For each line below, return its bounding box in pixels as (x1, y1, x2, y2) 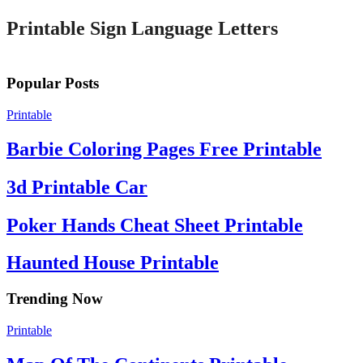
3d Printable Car (6, 176, 147, 198)
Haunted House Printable (6, 252, 219, 274)
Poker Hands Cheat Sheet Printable (6, 214, 303, 236)
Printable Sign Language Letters (6, 18, 278, 40)
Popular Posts (6, 75, 99, 92)
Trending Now (6, 290, 103, 308)
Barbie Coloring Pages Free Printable (6, 138, 322, 160)
